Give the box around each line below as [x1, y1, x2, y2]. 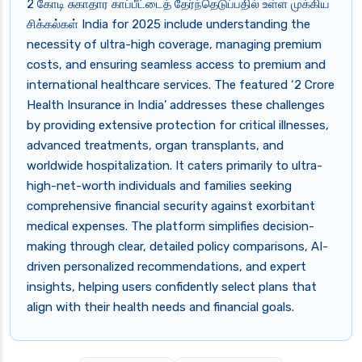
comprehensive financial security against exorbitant [27, 199, 315, 214]
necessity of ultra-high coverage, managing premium [27, 37, 322, 53]
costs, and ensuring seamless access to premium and [27, 57, 326, 73]
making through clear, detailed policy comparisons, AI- [27, 239, 328, 255]
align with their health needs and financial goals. [27, 300, 294, 315]
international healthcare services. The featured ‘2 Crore [27, 78, 335, 93]
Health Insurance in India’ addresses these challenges [27, 98, 325, 113]
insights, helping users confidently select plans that [27, 280, 317, 295]
